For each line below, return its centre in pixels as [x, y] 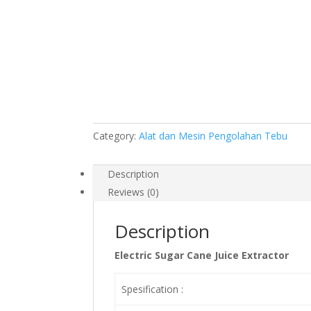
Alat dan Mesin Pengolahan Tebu [213, 136]
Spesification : [152, 289]
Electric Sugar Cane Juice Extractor [202, 255]
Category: [116, 136]
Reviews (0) [134, 192]
